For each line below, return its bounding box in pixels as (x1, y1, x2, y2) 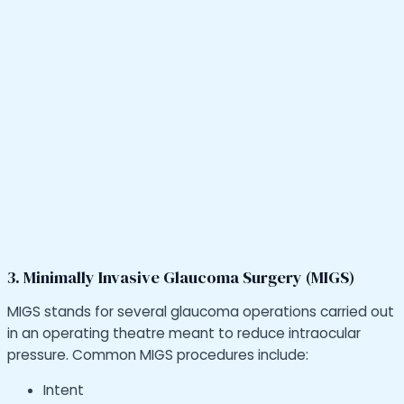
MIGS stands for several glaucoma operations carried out (7, 301, 394, 321)
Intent (43, 381, 84, 400)
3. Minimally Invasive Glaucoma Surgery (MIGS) (7, 266, 354, 289)
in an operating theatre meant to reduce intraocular (7, 323, 361, 343)
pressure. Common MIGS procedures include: (7, 344, 308, 364)
